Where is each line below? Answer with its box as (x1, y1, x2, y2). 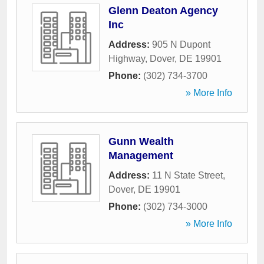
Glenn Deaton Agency (108, 5, 218, 16)
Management (108, 150, 173, 161)
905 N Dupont (152, 39, 210, 49)
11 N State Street (152, 170, 223, 180)
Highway (108, 54, 145, 64)
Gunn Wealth (108, 136, 174, 147)
